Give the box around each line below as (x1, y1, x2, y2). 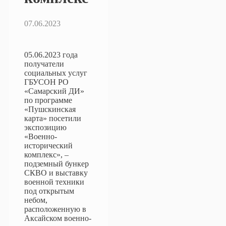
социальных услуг (24, 68, 87, 77)
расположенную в (24, 204, 86, 213)
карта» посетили (24, 114, 81, 123)
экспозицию (24, 123, 67, 132)
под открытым (24, 186, 74, 195)
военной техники (24, 177, 84, 186)
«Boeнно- (24, 132, 57, 141)
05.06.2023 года (24, 50, 78, 59)
